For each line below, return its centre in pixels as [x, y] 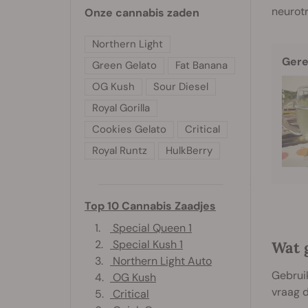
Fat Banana [201, 65]
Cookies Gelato [129, 129]
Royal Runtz [120, 150]
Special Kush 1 [146, 244]
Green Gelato [124, 65]
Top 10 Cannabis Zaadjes [150, 206]
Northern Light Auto [161, 261]
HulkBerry [189, 150]
